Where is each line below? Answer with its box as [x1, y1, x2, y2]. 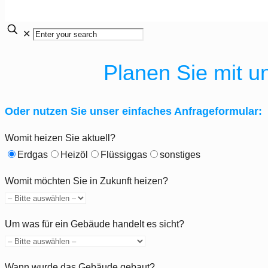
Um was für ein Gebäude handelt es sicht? [5, 218, 184, 229]
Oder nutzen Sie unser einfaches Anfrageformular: [5, 105, 262, 117]
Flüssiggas [100, 149, 147, 160]
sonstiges [160, 149, 200, 160]
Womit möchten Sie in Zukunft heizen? [5, 175, 168, 186]
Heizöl [60, 149, 88, 160]
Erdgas [17, 149, 48, 160]
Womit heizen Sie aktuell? [5, 132, 115, 143]
